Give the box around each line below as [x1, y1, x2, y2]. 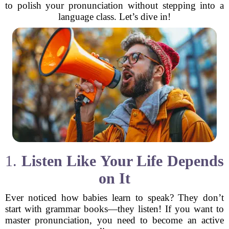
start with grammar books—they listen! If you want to [5, 203, 224, 214]
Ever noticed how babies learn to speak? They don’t [5, 192, 224, 203]
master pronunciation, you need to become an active [5, 215, 224, 225]
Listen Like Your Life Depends [21, 152, 224, 169]
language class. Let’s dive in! [58, 11, 171, 22]
